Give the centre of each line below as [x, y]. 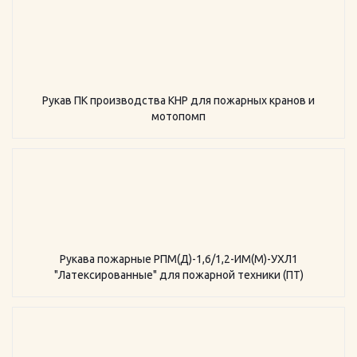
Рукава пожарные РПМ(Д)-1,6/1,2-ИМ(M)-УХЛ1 [178, 259]
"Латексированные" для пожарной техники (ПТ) [178, 275]
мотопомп [178, 116]
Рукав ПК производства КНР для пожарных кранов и [178, 100]
